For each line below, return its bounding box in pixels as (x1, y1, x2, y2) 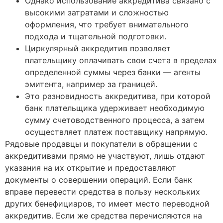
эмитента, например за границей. (25, 79, 157, 90)
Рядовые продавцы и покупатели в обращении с (5, 139, 198, 149)
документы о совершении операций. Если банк (5, 175, 192, 185)
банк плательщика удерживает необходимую (25, 103, 205, 113)
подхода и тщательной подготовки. (25, 31, 166, 42)
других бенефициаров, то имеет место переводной (5, 199, 210, 209)
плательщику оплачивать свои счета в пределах (25, 55, 217, 66)
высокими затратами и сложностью (25, 7, 169, 18)
